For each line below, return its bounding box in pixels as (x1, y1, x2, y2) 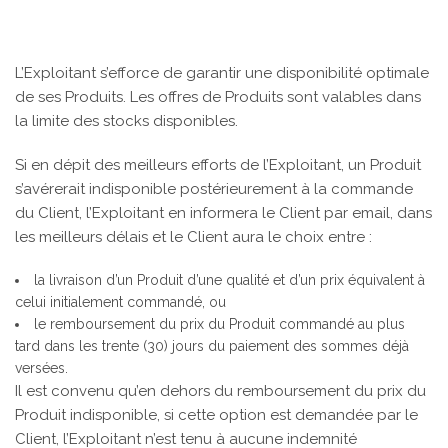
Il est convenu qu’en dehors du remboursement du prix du (15, 382, 426, 400)
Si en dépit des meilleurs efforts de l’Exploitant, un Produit (15, 156, 421, 174)
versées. (15, 360, 68, 376)
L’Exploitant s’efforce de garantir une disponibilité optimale (15, 64, 429, 82)
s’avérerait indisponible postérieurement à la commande (15, 180, 413, 198)
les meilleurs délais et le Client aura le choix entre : (15, 228, 372, 246)
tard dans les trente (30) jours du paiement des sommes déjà (15, 338, 409, 354)
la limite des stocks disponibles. (15, 112, 238, 130)
